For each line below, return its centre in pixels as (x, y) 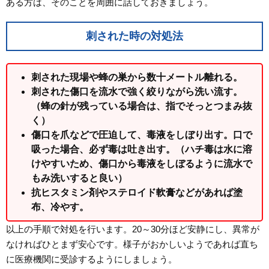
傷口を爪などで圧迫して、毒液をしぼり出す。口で (142, 134)
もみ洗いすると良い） (79, 178)
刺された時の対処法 (134, 36)
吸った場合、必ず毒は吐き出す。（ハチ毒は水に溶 (142, 149)
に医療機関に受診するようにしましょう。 (92, 259)
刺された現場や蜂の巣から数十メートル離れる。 (137, 77)
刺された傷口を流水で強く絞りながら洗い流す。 (137, 91)
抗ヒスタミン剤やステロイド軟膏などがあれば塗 (137, 192)
